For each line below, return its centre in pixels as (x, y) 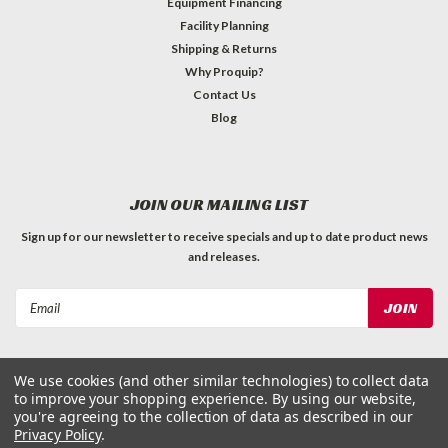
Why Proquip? (224, 71)
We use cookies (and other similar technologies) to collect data (221, 380)
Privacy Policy (58, 434)
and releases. (224, 256)
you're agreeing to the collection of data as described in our (213, 416)
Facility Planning (224, 25)
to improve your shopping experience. (143, 398)
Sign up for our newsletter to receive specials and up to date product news (224, 236)
